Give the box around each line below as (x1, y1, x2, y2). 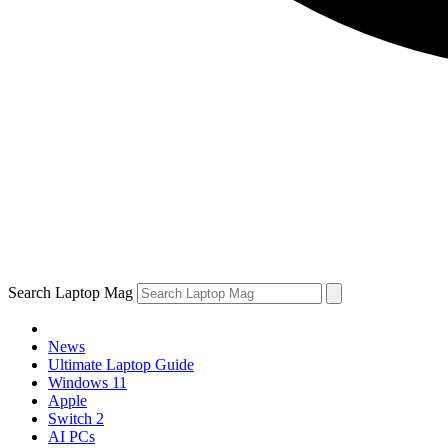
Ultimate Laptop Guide (48, 356, 194, 373)
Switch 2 (48, 410, 104, 427)
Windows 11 (48, 374, 127, 391)
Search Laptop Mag (8, 284, 133, 301)
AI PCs (48, 428, 95, 445)
